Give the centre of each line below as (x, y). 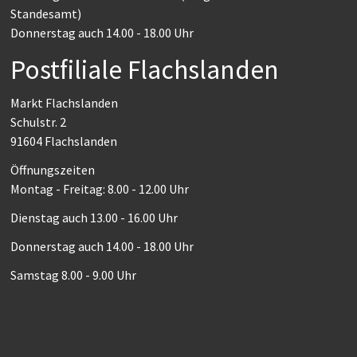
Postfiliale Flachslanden (144, 69)
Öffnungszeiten (52, 170)
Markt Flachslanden (64, 103)
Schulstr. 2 (38, 122)
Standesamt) (45, 14)
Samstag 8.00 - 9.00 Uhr (73, 275)
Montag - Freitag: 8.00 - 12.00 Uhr (99, 189)
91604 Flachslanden (63, 141)
